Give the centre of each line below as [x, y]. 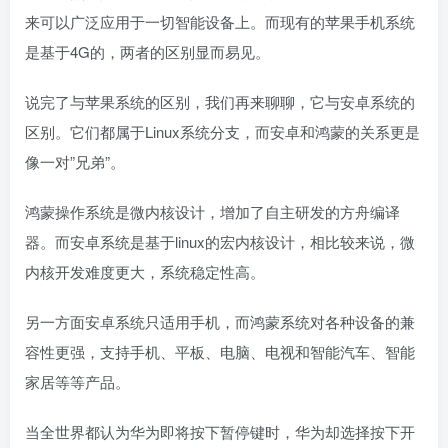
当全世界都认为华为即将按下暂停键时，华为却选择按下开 [220, 431]
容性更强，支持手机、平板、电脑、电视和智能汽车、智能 [220, 351]
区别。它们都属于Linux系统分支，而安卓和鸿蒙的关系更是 [222, 131]
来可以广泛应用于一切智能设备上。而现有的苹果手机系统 [220, 21]
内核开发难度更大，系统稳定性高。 [145, 271]
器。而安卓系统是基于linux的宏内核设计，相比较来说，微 [220, 241]
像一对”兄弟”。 [75, 161]
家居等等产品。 [77, 381]
